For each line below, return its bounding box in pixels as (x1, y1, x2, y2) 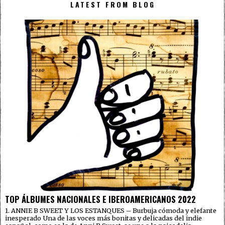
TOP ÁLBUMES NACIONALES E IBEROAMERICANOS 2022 (5, 192, 196, 205)
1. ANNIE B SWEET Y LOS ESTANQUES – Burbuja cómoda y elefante (5, 206, 216, 214)
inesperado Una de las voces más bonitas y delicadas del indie (5, 213, 202, 222)
